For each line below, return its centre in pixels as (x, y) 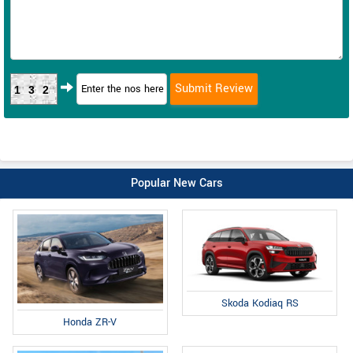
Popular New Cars (176, 183)
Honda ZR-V (90, 323)
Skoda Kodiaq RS (260, 303)
